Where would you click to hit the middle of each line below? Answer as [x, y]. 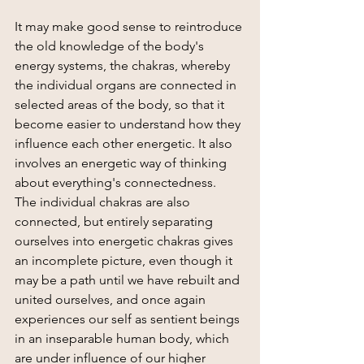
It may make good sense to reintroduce [130, 26]
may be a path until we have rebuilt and [129, 279]
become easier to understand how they [129, 123]
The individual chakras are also [104, 201]
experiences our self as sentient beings [129, 318]
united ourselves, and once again [112, 299]
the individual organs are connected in [127, 84]
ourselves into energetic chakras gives [126, 240]
